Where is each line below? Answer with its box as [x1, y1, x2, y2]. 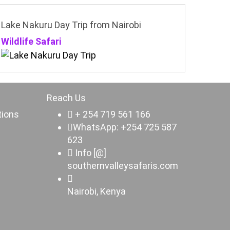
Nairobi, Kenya [67, 185, 126, 197]
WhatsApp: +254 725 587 [73, 121, 177, 132]
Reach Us [47, 92, 86, 103]
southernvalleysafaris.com [67, 160, 178, 171]
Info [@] [75, 147, 106, 158]
